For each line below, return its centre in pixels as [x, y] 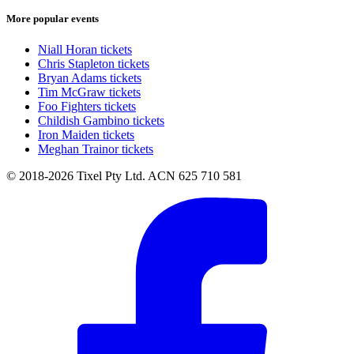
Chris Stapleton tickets [94, 63]
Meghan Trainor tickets [96, 149]
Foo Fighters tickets [87, 106]
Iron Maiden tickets [86, 134]
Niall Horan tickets [85, 49]
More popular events [53, 18]
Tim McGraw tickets [89, 92]
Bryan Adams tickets [90, 77]
